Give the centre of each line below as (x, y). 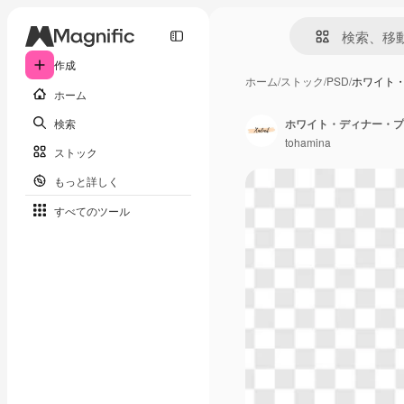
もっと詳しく (87, 180)
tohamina (308, 142)
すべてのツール (92, 210)
